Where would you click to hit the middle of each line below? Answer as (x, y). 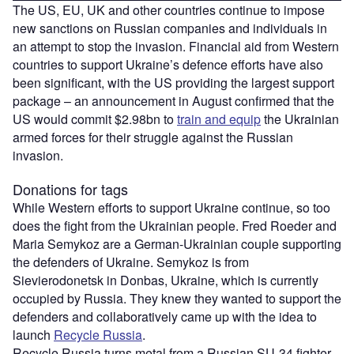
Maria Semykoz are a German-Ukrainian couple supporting (177, 244)
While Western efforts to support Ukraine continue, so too (171, 208)
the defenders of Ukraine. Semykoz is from (131, 262)
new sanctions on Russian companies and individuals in (170, 28)
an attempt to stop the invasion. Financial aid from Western (176, 47)
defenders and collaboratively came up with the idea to (165, 317)
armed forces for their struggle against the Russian (153, 137)
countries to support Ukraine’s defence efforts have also (168, 65)
